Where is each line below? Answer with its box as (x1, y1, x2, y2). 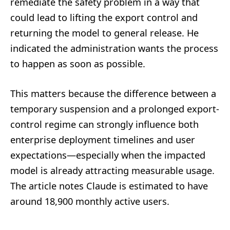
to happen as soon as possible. (10, 57, 145, 70)
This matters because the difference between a (10, 87, 216, 100)
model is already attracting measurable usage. (10, 164, 215, 177)
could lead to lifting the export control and (10, 11, 198, 24)
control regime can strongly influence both (10, 118, 199, 130)
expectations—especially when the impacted (10, 148, 205, 161)
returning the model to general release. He (10, 26, 199, 39)
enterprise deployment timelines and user (10, 133, 195, 146)
